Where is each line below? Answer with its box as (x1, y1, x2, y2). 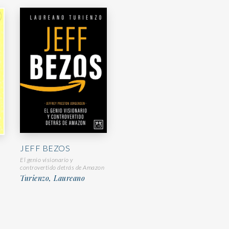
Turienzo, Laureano (20, 173, 85, 184)
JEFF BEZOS (20, 143, 70, 153)
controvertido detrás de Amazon (20, 164, 104, 172)
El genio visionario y (20, 156, 73, 164)
